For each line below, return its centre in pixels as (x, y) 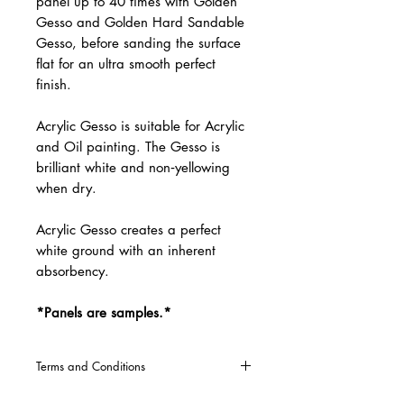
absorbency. (73, 271)
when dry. (66, 188)
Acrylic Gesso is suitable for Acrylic (140, 125)
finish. (54, 84)
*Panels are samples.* (104, 312)
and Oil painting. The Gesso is (128, 146)
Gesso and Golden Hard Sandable (140, 22)
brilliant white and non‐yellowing (133, 167)
